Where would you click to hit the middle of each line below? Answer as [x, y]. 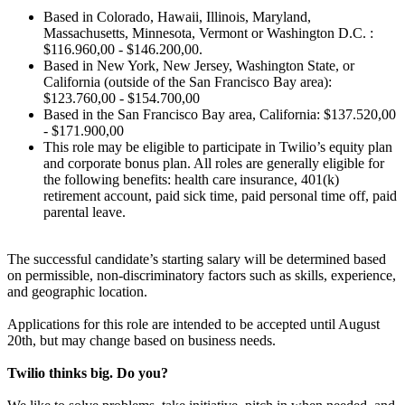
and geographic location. [77, 291]
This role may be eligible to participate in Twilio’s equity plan [218, 146]
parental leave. [85, 212]
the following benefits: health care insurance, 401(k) [191, 179]
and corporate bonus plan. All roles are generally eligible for [214, 163]
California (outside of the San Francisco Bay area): [188, 81]
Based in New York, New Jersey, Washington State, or [199, 65]
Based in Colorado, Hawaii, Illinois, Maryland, [177, 16]
